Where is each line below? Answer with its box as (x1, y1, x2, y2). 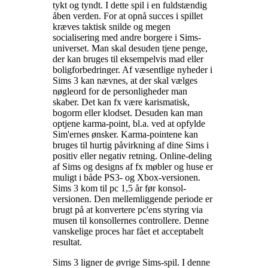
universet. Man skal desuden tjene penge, (53, 43, 208, 54)
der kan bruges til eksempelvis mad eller (53, 54, 203, 65)
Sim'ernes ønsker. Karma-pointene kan (53, 129, 198, 140)
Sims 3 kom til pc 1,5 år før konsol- (53, 183, 186, 194)
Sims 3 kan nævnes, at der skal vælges (53, 75, 197, 86)
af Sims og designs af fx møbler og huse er (53, 162, 213, 172)
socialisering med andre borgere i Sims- (53, 32, 201, 43)
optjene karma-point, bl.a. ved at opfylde (53, 118, 205, 129)
